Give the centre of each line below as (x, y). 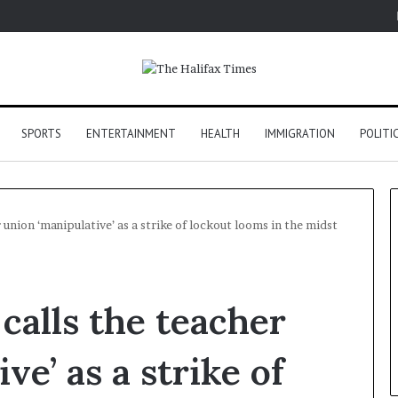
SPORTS (41, 134)
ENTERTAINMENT (131, 134)
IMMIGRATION (299, 134)
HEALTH (220, 134)
